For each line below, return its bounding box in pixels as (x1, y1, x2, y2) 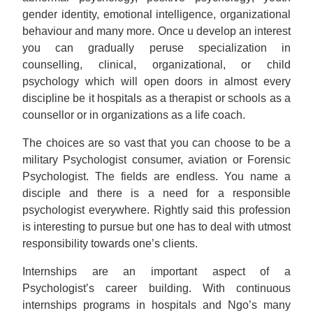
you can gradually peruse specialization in (22, 42, 291, 54)
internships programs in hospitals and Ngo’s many (22, 299, 291, 311)
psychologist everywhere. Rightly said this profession (22, 204, 291, 216)
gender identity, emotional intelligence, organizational (22, 8, 291, 20)
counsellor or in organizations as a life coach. (22, 109, 245, 121)
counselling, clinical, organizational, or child (22, 59, 291, 71)
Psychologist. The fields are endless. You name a (22, 170, 291, 182)
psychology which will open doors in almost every (22, 75, 291, 87)
